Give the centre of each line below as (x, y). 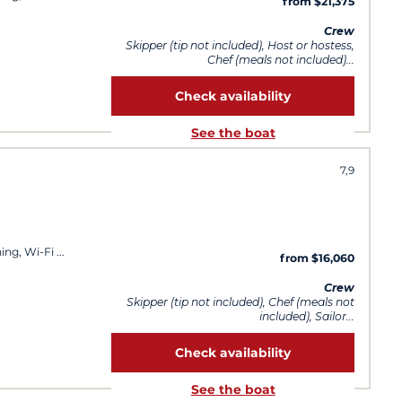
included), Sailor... (307, 316)
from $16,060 (317, 258)
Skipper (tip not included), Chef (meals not (240, 301)
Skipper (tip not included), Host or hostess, (240, 45)
